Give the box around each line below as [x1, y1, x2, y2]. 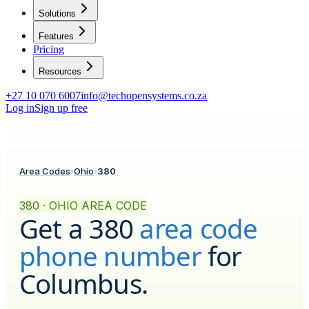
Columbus [19, 266, 141, 301]
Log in [6, 102, 34, 114]
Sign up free [34, 102, 88, 114]
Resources [39, 66, 81, 77]
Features [39, 31, 74, 41]
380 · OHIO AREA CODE [19, 199, 147, 212]
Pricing [33, 43, 64, 55]
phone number [19, 238, 201, 274]
